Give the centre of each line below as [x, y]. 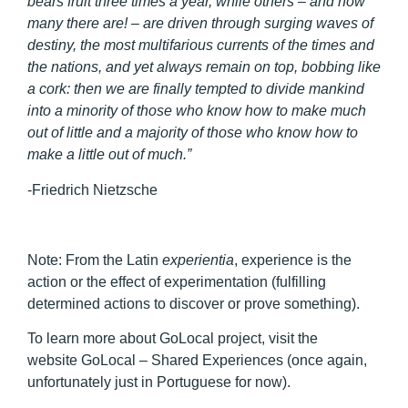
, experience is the [293, 260]
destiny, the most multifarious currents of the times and [201, 46]
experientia [198, 260]
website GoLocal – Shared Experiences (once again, [197, 361]
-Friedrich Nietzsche [92, 189]
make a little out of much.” [109, 155]
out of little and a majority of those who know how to [193, 133]
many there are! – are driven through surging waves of [200, 24]
